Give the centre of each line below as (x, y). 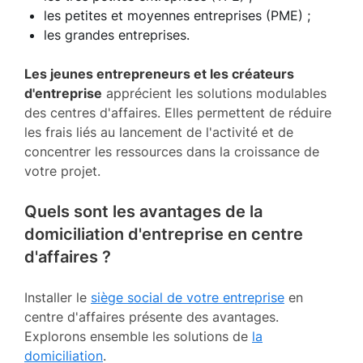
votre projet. (62, 171)
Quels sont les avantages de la (143, 211)
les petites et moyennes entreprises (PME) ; (177, 15)
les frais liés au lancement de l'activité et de (159, 132)
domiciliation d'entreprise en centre (164, 234)
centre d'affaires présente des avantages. (152, 316)
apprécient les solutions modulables (214, 93)
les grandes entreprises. (117, 34)
